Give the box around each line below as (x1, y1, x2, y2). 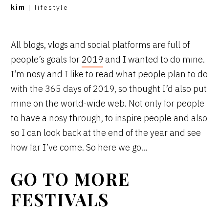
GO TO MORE (11, 167, 131, 190)
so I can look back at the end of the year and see (11, 127, 201, 138)
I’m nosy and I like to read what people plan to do (11, 68, 208, 80)
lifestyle (35, 2, 69, 12)
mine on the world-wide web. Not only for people (11, 97, 205, 109)
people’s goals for (11, 53, 82, 65)
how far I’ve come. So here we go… (11, 141, 150, 153)
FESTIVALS (11, 187, 109, 211)
